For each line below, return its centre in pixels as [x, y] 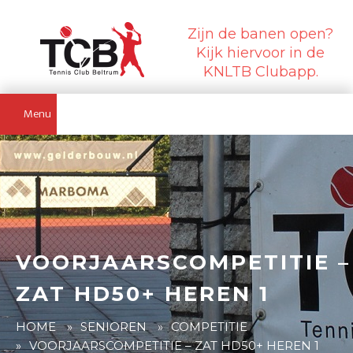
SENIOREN [113, 327]
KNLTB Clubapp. [260, 72]
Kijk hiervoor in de [261, 53]
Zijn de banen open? [261, 34]
